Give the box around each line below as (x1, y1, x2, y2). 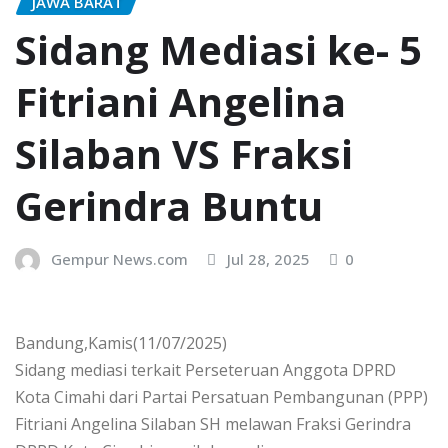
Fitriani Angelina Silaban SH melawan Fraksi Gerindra (15, 412, 411, 435)
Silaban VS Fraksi (15, 126, 353, 182)
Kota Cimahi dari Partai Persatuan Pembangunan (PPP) (15, 385, 428, 408)
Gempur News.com (51, 249, 188, 270)
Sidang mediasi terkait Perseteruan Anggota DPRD (15, 358, 396, 381)
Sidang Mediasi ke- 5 (15, 22, 422, 78)
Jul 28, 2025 (227, 249, 310, 270)
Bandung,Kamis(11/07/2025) (15, 331, 227, 354)
